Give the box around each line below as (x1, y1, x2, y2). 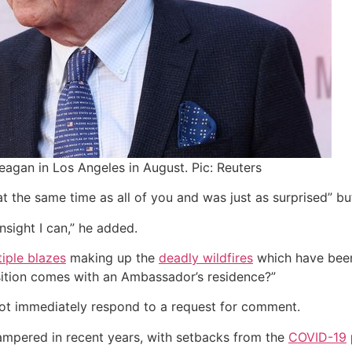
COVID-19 (288, 328, 346, 345)
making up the (66, 249, 159, 266)
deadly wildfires (159, 249, 253, 266)
